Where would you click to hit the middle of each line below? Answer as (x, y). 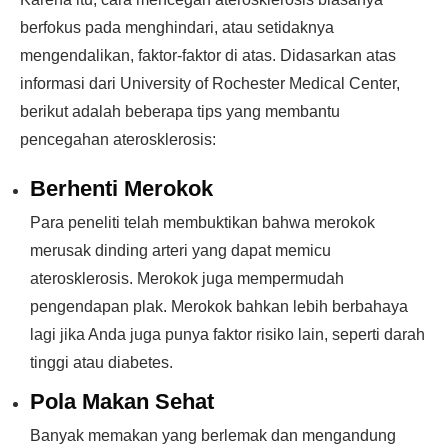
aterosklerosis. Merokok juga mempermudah (187, 278)
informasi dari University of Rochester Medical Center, (210, 83)
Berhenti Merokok (121, 188)
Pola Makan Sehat (122, 401)
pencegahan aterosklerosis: (118, 139)
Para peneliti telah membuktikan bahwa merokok (202, 222)
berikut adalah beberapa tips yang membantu (180, 111)
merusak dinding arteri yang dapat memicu (180, 250)
